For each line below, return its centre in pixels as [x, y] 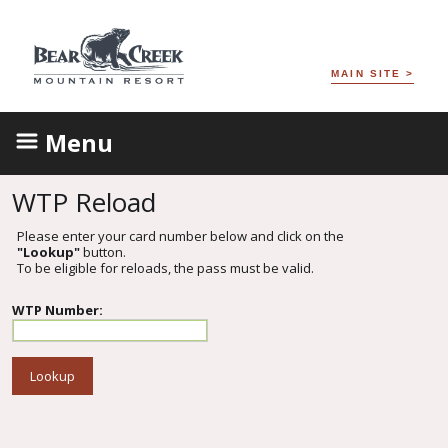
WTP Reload [84, 202]
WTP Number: [59, 310]
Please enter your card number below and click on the [180, 236]
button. [103, 252]
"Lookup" [48, 252]
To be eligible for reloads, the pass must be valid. [165, 268]
